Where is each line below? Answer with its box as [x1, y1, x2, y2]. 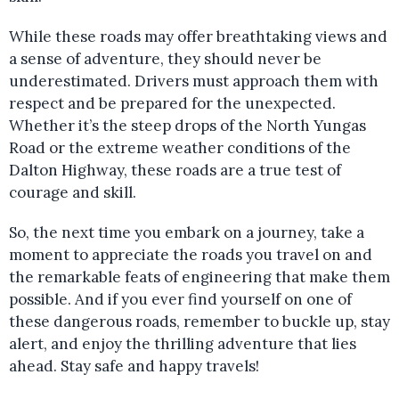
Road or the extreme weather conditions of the [9, 138, 351, 158]
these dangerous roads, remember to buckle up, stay [9, 312, 390, 331]
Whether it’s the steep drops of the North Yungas [9, 116, 366, 135]
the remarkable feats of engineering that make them [9, 267, 390, 287]
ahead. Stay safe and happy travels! [9, 356, 259, 376]
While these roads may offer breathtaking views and [9, 27, 387, 46]
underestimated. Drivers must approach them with [9, 71, 379, 91]
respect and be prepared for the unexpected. [9, 94, 336, 113]
